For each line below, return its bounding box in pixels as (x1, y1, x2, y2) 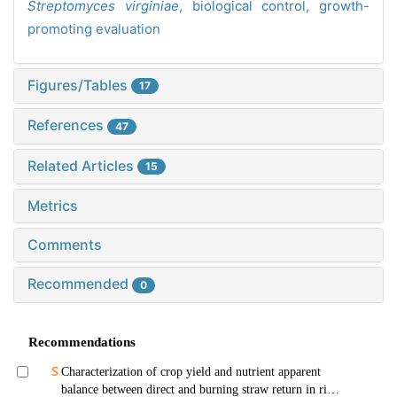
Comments (27, 236, 102, 254)
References (27, 116, 107, 135)
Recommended (27, 275, 132, 293)
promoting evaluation (27, 19, 160, 37)
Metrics (27, 197, 78, 215)
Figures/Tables (27, 75, 131, 94)
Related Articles (27, 156, 137, 175)
